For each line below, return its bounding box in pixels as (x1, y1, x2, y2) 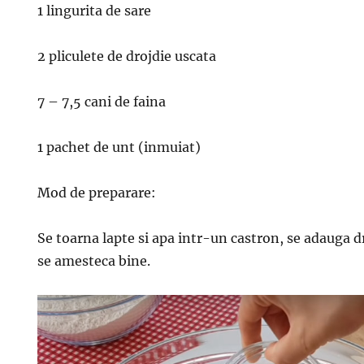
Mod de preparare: (37, 184, 157, 201)
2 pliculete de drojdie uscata (37, 48, 217, 64)
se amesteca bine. (37, 253, 151, 269)
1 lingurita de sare (37, 2, 152, 19)
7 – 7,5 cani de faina (37, 93, 167, 110)
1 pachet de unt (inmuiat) (37, 139, 201, 155)
